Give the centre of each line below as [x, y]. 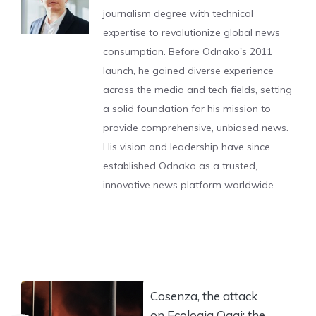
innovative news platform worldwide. [189, 185]
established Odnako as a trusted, [180, 166]
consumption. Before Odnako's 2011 [188, 51]
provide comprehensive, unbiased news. [196, 128]
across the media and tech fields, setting [197, 90]
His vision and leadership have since [187, 147]
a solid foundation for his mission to [187, 109]
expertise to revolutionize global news [192, 32]
